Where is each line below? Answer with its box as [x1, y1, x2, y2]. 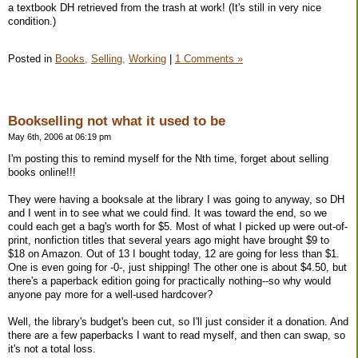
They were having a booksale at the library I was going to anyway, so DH [8, 193, 344, 206]
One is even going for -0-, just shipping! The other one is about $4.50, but [8, 261, 347, 274]
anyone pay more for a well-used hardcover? [8, 288, 213, 301]
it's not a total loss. [8, 343, 96, 356]
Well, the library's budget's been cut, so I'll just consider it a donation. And [8, 316, 348, 328]
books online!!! [8, 166, 76, 179]
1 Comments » [175, 52, 243, 65]
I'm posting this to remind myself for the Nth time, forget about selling [8, 153, 328, 165]
